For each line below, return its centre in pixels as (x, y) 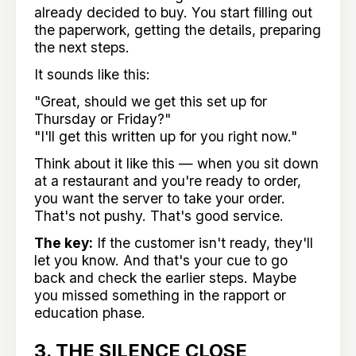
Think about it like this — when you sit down (177, 163)
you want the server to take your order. (160, 198)
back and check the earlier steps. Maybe (166, 277)
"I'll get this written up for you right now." (166, 136)
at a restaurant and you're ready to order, (168, 180)
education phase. (90, 312)
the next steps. (82, 48)
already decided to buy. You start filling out (174, 13)
